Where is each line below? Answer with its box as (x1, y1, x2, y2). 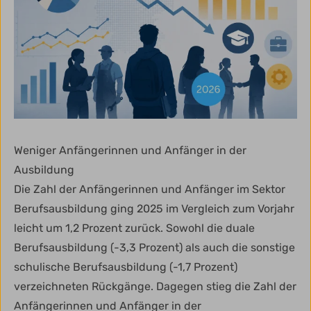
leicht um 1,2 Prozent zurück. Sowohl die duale (14, 221, 255, 235)
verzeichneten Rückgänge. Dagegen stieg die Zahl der (14, 280, 296, 294)
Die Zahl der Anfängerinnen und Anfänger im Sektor (14, 183, 285, 196)
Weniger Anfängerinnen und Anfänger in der (14, 144, 246, 158)
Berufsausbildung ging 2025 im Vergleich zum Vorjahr (14, 202, 294, 216)
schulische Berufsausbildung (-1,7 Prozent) (14, 260, 237, 274)
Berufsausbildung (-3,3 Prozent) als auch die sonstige (14, 241, 295, 255)
